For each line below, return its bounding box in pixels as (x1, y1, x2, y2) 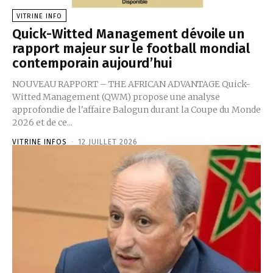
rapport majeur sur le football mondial (12, 40, 250, 57)
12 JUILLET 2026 (78, 138, 138, 147)
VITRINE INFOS (12, 138, 67, 147)
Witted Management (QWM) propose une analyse (12, 91, 220, 103)
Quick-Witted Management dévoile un (12, 26, 244, 43)
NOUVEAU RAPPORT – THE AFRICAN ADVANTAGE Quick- (12, 79, 250, 90)
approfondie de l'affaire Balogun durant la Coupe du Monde (12, 104, 261, 116)
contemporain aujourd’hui (12, 55, 172, 72)
